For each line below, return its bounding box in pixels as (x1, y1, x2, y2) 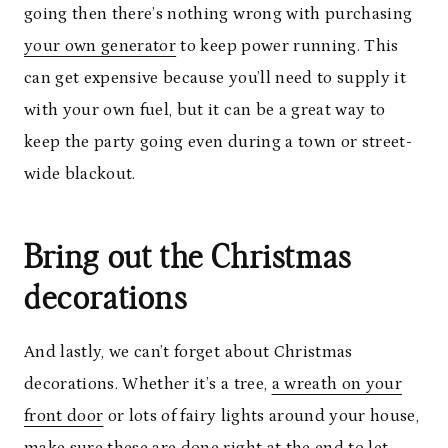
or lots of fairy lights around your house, (103, 405, 420, 426)
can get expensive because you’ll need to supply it (24, 67, 406, 88)
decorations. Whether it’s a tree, (24, 373, 272, 394)
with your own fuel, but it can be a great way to (24, 99, 386, 120)
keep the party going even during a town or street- (24, 131, 412, 152)
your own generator (24, 35, 177, 56)
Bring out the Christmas (24, 241, 352, 274)
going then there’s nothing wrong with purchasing (24, 3, 413, 24)
